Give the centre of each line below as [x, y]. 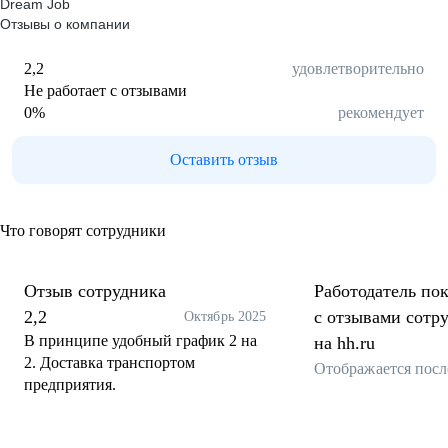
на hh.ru [344, 343]
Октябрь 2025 [225, 316]
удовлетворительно [358, 68]
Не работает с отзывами [105, 90]
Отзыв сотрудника [95, 291]
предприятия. [70, 384]
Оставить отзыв [224, 159]
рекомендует [381, 112]
